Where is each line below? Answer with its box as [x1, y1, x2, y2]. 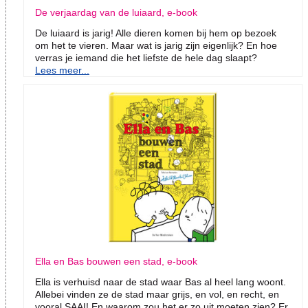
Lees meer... [35, 65, 89, 76]
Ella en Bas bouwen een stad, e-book [35, 256, 197, 267]
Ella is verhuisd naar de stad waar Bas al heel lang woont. [35, 276, 286, 288]
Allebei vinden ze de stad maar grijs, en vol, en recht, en [35, 289, 279, 300]
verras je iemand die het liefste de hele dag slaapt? [35, 52, 257, 64]
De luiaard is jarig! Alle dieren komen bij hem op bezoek [35, 27, 276, 39]
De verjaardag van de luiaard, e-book [35, 7, 197, 19]
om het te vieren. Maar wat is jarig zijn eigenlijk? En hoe [35, 40, 277, 52]
